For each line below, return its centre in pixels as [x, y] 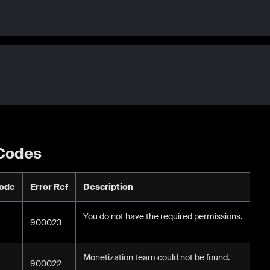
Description [108, 187]
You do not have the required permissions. [163, 216]
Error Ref [49, 187]
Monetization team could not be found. [156, 257]
